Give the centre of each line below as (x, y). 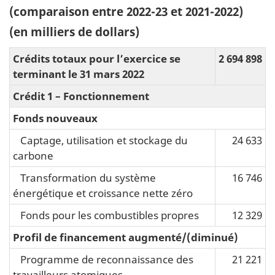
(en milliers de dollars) (74, 32)
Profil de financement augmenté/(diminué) (126, 237)
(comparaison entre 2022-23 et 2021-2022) (126, 11)
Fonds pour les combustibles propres (106, 215)
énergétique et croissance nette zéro (103, 192)
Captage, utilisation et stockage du (100, 140)
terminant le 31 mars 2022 (79, 73)
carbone (33, 155)
